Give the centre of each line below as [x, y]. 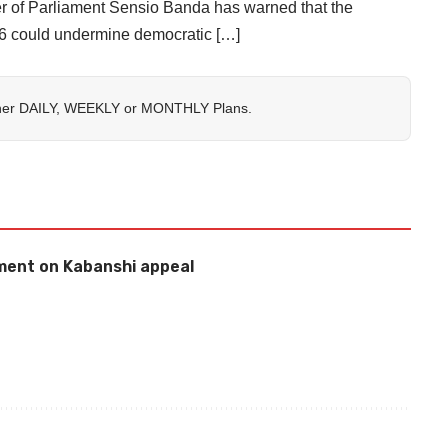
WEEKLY [92, 108]
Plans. [230, 108]
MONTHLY [175, 108]
